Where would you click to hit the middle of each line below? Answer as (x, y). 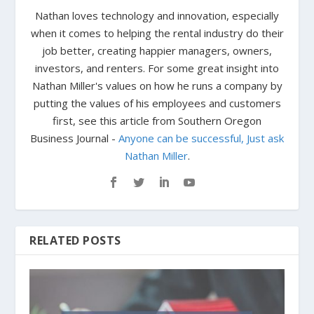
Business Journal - (74, 138)
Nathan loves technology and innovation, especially (157, 16)
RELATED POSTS (75, 241)
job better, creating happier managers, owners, (157, 51)
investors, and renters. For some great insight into (157, 68)
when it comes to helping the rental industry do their (157, 33)
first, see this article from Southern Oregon (157, 121)
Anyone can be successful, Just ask (201, 138)
